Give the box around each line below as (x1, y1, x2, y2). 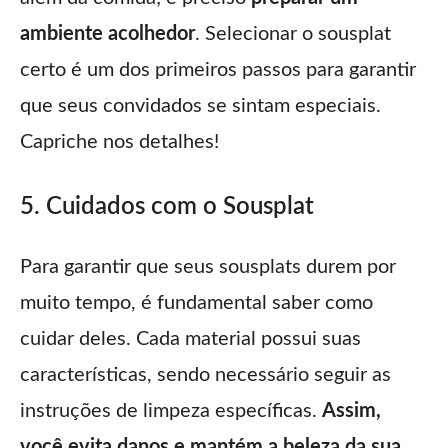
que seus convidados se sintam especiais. (20, 96, 381, 117)
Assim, (322, 401, 381, 422)
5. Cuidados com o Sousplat (20, 195, 314, 220)
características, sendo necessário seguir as (20, 365, 391, 386)
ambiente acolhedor (20, 24, 195, 45)
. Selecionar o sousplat (195, 24, 391, 45)
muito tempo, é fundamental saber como (20, 293, 373, 314)
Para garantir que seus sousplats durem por (20, 257, 396, 278)
